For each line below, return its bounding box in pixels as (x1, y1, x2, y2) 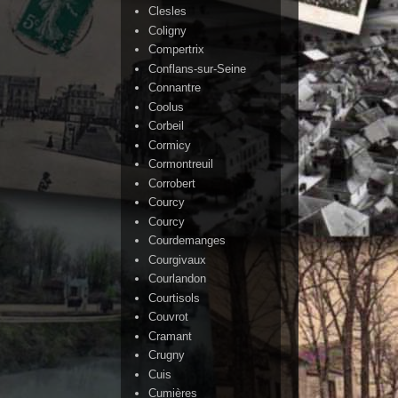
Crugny (148, 348, 186, 362)
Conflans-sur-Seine (148, 61, 247, 76)
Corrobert (148, 176, 196, 190)
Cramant (148, 329, 193, 343)
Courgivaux (148, 252, 207, 267)
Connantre (148, 81, 202, 95)
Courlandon (148, 272, 207, 286)
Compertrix (148, 43, 205, 57)
